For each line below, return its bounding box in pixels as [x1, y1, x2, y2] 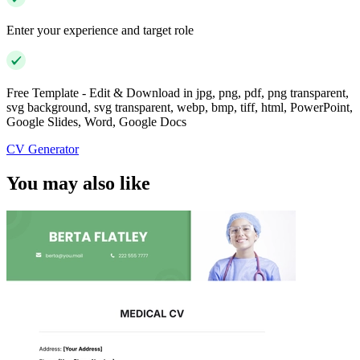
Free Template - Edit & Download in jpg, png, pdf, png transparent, [6, 86, 349, 100]
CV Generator [6, 142, 79, 157]
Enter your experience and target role [6, 23, 194, 38]
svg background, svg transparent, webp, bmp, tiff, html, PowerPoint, [6, 100, 353, 115]
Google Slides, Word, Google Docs [6, 115, 186, 129]
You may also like [6, 173, 150, 194]
